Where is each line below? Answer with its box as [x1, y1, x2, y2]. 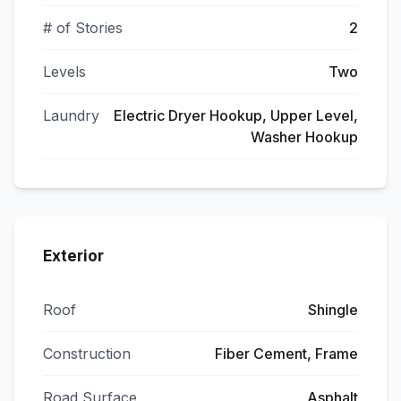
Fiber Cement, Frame [215, 345, 358, 363]
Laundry [43, 107, 99, 124]
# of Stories [43, 19, 123, 37]
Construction [43, 345, 131, 363]
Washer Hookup [251, 128, 358, 146]
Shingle [308, 301, 358, 319]
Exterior [43, 247, 104, 265]
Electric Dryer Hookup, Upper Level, [114, 107, 358, 124]
